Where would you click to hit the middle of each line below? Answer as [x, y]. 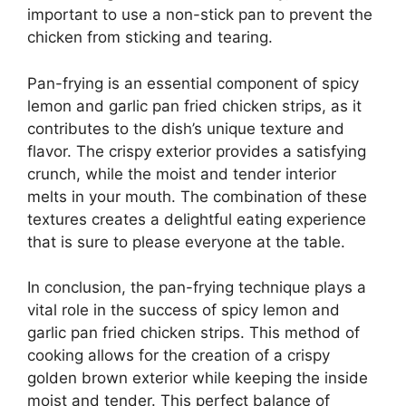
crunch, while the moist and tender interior [182, 174]
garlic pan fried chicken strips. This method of [193, 333]
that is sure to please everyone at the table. [186, 242]
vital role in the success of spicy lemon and [184, 310]
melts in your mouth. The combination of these [197, 196]
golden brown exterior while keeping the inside [198, 378]
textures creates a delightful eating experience [197, 219]
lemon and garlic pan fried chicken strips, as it [194, 106]
